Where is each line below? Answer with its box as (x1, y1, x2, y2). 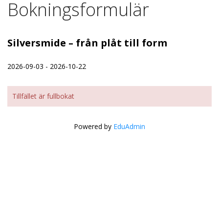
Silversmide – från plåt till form (7, 36, 167, 49)
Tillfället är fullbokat (12, 91, 74, 101)
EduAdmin (113, 122, 145, 131)
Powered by (74, 122, 113, 131)
